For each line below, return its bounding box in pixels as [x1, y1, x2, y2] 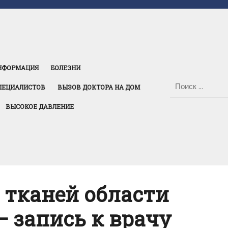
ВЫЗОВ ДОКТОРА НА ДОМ [58, 83, 140, 91]
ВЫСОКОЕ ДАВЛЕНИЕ [6, 102, 74, 110]
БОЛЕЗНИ [51, 64, 80, 72]
